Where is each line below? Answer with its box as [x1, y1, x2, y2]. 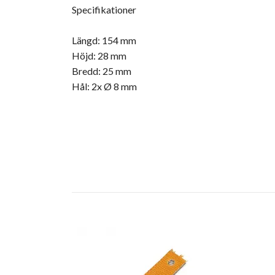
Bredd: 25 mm [72, 64, 131, 77]
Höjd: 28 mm [72, 49, 126, 61]
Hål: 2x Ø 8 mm [72, 80, 137, 92]
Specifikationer [72, 3, 136, 15]
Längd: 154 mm [72, 34, 136, 46]
